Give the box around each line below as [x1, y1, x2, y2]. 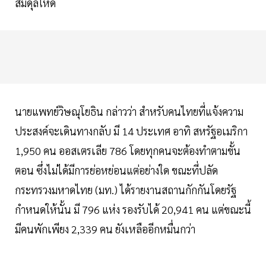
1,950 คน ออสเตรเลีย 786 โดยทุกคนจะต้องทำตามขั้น [15, 143, 240, 157]
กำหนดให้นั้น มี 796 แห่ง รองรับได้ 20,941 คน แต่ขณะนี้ [15, 202, 251, 216]
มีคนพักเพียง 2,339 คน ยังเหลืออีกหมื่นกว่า [15, 221, 195, 236]
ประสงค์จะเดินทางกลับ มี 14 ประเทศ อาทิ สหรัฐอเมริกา [15, 123, 248, 138]
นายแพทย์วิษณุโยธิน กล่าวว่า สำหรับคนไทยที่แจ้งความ [15, 104, 243, 118]
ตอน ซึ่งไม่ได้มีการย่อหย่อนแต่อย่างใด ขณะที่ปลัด [15, 163, 218, 177]
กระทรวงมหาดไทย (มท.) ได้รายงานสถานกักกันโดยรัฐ [15, 182, 236, 197]
